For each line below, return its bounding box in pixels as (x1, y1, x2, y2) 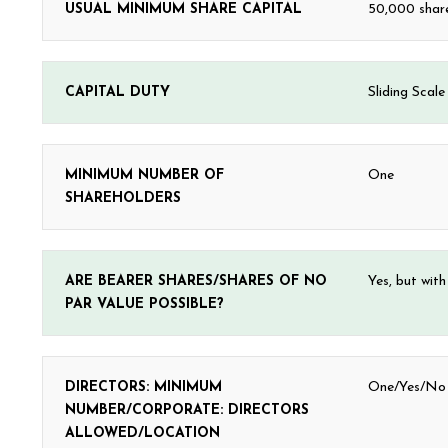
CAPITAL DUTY (65, 85, 170, 100)
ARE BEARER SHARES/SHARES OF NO (65, 274, 327, 289)
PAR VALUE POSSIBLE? (65, 297, 224, 312)
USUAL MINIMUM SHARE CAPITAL (65, 2, 302, 17)
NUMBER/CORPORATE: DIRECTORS (65, 403, 309, 418)
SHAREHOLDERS (65, 191, 181, 206)
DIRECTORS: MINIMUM (65, 380, 222, 395)
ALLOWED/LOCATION (65, 426, 220, 441)
